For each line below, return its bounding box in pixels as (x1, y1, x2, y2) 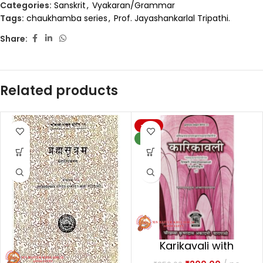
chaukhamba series (26, 12, 107, 24)
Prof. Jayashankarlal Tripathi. (114, 12, 230, 24)
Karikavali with (160, 238, 234, 253)
